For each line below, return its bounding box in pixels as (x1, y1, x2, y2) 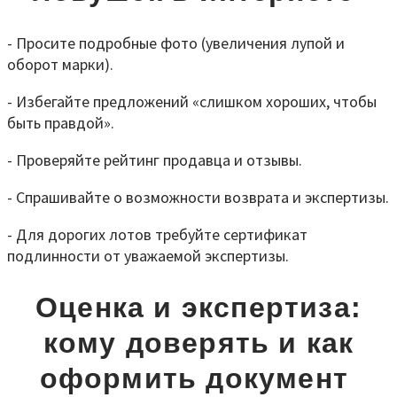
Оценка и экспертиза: (35, 292, 362, 324)
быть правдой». (7, 112, 114, 133)
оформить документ (39, 362, 358, 395)
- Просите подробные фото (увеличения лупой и (7, 32, 345, 53)
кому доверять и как (43, 327, 354, 360)
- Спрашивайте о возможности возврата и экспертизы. (7, 186, 389, 207)
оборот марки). (7, 53, 113, 74)
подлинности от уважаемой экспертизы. (7, 245, 289, 266)
